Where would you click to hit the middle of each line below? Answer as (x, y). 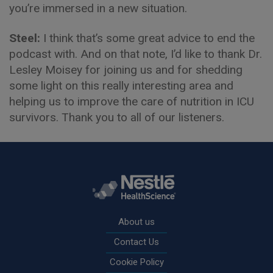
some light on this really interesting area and (121, 86)
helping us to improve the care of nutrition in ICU (132, 102)
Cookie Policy (136, 262)
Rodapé (29, 209)
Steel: (26, 38)
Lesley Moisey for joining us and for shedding (126, 70)
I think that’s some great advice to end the (149, 38)
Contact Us (136, 242)
